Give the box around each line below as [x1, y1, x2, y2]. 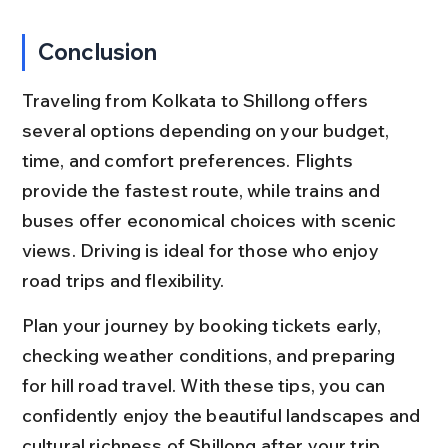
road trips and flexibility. [21, 268, 225, 292]
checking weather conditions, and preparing [21, 343, 400, 367]
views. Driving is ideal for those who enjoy [21, 238, 383, 262]
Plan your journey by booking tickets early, [21, 313, 385, 337]
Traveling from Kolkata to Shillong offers [21, 88, 373, 112]
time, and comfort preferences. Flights [21, 148, 358, 172]
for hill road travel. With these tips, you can [21, 373, 390, 397]
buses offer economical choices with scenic [21, 208, 401, 232]
